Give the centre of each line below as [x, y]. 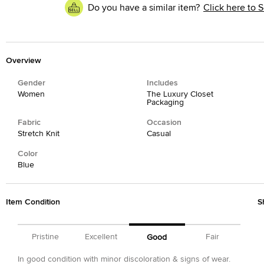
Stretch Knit [39, 134]
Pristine [46, 237]
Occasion [164, 123]
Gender [32, 83]
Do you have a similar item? [144, 7]
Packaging [165, 103]
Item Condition [33, 202]
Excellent [101, 237]
